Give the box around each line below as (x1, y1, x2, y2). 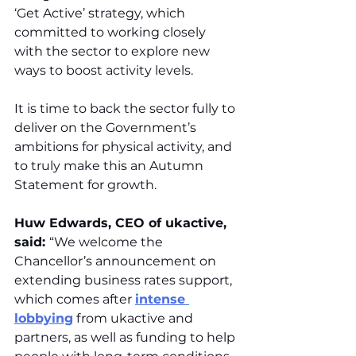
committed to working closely (14, 25, 209, 41)
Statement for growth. (14, 177, 157, 193)
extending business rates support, (14, 273, 235, 288)
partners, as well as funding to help (14, 330, 238, 346)
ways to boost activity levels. (14, 63, 193, 79)
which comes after (14, 292, 135, 308)
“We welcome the (49, 234, 166, 250)
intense (135, 292, 189, 308)
